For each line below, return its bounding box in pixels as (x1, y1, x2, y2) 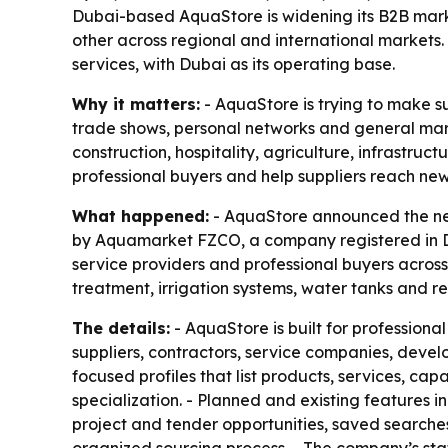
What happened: (72, 206, 209, 226)
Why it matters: (72, 94, 200, 114)
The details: (72, 318, 170, 338)
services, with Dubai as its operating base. (72, 54, 395, 74)
